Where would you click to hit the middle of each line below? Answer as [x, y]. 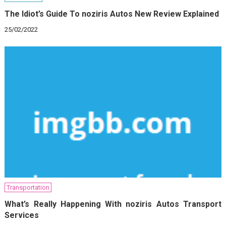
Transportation [28, 187]
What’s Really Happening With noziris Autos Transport [113, 204]
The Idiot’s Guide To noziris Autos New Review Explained [112, 14]
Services [22, 215]
